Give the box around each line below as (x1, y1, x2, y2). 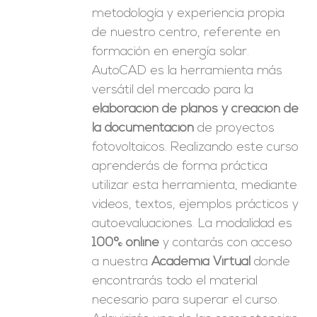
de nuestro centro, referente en (92, 26, 281, 40)
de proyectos (194, 122, 275, 135)
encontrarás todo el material (92, 275, 258, 288)
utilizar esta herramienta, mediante (92, 179, 298, 192)
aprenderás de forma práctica (92, 160, 268, 173)
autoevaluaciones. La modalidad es (92, 217, 293, 231)
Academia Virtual (151, 255, 251, 269)
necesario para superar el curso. (92, 294, 280, 307)
